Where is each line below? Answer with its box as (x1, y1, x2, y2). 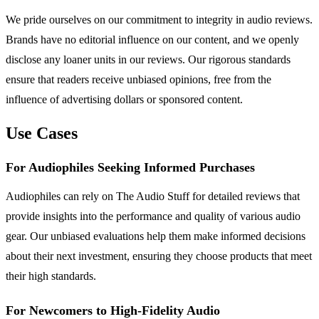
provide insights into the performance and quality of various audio (6, 210, 300, 223)
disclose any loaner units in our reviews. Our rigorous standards (6, 53, 291, 66)
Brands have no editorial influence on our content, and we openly (6, 33, 299, 46)
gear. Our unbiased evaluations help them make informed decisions (6, 230, 305, 243)
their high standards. (6, 270, 96, 283)
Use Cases (6, 124, 78, 143)
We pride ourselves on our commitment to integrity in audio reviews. (6, 14, 313, 26)
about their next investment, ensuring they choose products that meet (6, 250, 312, 263)
